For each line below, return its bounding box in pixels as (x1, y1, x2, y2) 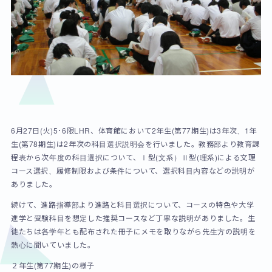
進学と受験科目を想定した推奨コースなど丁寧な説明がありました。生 (10, 212, 256, 223)
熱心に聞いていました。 (10, 239, 95, 250)
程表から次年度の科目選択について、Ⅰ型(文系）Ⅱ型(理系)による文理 (10, 151, 256, 162)
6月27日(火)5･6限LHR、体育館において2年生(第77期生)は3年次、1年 (10, 124, 257, 135)
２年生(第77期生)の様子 (10, 259, 95, 270)
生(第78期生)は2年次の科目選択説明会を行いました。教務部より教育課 (10, 138, 260, 149)
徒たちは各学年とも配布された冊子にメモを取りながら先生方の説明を (10, 225, 256, 236)
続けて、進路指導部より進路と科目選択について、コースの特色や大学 (10, 199, 254, 209)
